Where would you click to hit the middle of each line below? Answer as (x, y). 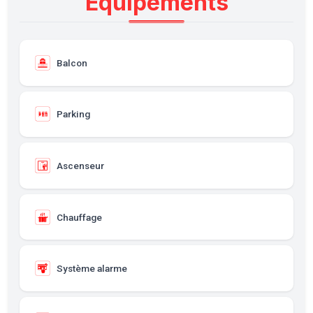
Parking (73, 114)
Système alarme (92, 269)
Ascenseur (80, 165)
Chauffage (79, 217)
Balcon (72, 63)
